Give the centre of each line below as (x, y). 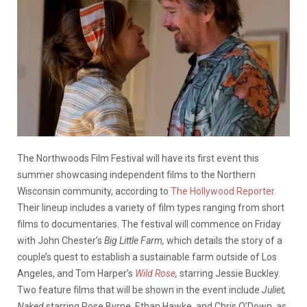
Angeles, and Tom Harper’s (76, 273)
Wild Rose (155, 273)
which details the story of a (224, 240)
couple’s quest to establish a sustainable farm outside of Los (147, 257)
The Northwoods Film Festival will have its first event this (138, 158)
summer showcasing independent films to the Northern (136, 174)
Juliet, (274, 290)
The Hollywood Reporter (222, 191)
